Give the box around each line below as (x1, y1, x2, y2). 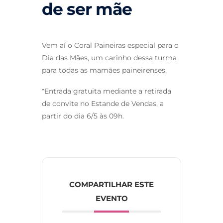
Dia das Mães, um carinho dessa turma (42, 53, 177, 63)
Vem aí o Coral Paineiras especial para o (42, 41, 179, 50)
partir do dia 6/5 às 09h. (42, 111, 124, 121)
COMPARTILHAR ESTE (69, 180, 154, 190)
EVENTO (95, 194, 128, 204)
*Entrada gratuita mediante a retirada (42, 87, 171, 96)
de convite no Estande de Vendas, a (42, 99, 164, 109)
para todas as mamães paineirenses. (42, 66, 167, 75)
